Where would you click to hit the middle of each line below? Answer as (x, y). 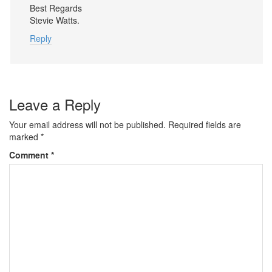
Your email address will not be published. (87, 124)
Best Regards (56, 8)
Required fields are (205, 124)
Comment (30, 155)
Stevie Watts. (55, 20)
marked (25, 137)
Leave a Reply (55, 104)
